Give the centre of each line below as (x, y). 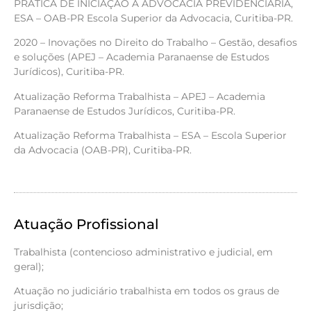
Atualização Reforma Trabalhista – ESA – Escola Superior (150, 136)
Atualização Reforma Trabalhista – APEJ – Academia (140, 96)
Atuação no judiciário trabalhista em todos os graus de (146, 291)
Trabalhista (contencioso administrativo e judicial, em (143, 252)
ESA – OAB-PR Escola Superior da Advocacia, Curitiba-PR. (153, 18)
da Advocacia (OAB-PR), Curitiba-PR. (103, 150)
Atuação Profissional (86, 224)
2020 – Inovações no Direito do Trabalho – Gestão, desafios (155, 43)
